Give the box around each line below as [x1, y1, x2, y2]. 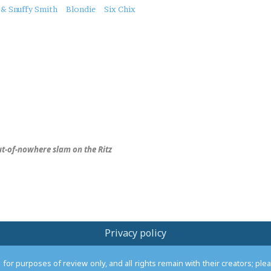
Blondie [65, 4, 96, 14]
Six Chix [103, 4, 135, 14]
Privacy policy [105, 226, 166, 240]
